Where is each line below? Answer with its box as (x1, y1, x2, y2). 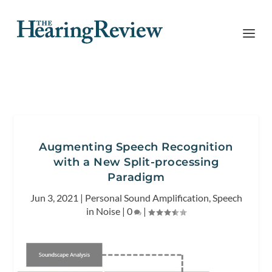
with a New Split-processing (53, 155, 219, 169)
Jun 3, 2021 (30, 192, 78, 203)
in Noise (86, 205, 120, 217)
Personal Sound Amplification (84, 192, 209, 203)
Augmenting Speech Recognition (39, 140, 233, 154)
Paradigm (107, 171, 165, 184)
